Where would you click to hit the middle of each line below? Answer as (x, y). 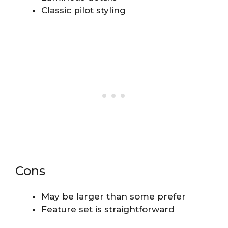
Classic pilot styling (83, 10)
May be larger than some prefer (113, 197)
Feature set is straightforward (108, 209)
